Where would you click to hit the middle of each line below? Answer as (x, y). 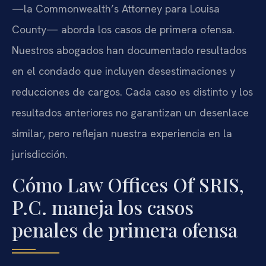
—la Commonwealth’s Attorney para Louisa (116, 9)
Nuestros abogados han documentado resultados (129, 50)
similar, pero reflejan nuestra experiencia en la (122, 134)
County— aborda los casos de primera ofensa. (123, 30)
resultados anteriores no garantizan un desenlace (130, 113)
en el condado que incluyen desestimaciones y (123, 71)
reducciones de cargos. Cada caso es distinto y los (132, 92)
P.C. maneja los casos (103, 207)
